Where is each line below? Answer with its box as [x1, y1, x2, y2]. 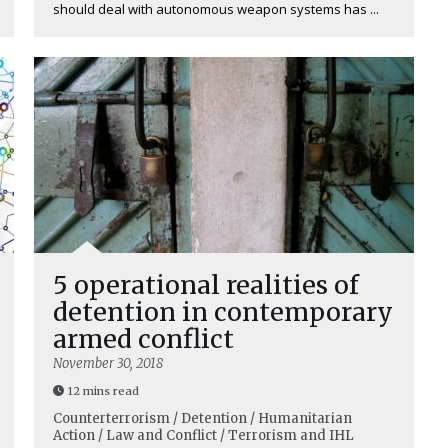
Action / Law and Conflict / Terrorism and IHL [53, 427, 354, 444]
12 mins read [68, 384, 139, 398]
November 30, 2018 [53, 355, 163, 372]
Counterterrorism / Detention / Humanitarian [53, 410, 352, 427]
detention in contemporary [53, 296, 393, 328]
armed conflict [53, 323, 234, 355]
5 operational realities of [53, 269, 359, 301]
